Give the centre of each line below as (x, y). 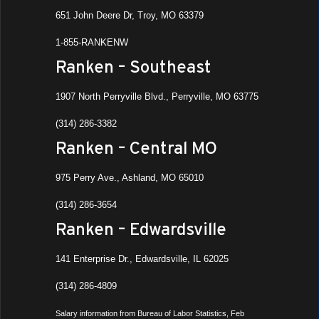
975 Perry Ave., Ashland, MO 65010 (130, 178)
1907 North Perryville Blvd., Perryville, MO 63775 (157, 96)
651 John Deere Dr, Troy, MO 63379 (130, 15)
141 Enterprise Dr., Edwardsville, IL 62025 (142, 259)
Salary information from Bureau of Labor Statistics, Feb (150, 313)
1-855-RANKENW (92, 42)
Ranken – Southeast (134, 67)
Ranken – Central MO (137, 148)
